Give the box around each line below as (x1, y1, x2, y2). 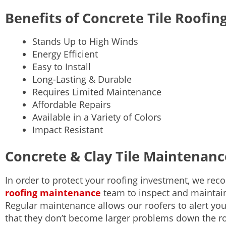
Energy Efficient (32, 48, 98, 61)
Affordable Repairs (32, 98, 111, 111)
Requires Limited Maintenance (32, 86, 161, 98)
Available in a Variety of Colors (32, 111, 161, 124)
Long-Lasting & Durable (32, 73, 132, 86)
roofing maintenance (5, 186, 101, 199)
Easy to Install (32, 61, 91, 73)
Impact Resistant (32, 124, 103, 136)
